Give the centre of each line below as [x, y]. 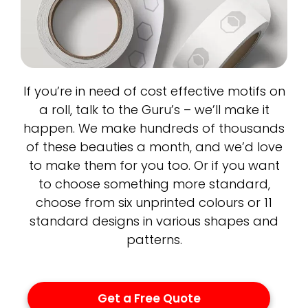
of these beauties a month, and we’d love [154, 147]
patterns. [154, 240]
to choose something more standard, [154, 184]
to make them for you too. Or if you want [154, 166]
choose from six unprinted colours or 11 [154, 203]
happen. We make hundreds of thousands [154, 129]
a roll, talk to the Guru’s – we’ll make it [154, 110]
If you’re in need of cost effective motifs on [154, 91]
